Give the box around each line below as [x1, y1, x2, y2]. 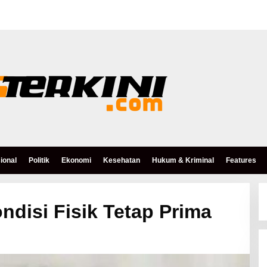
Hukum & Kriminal [152, 156, 214, 164]
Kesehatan [103, 156, 140, 164]
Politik [29, 156, 49, 164]
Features [226, 156, 256, 164]
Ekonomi [61, 156, 91, 164]
